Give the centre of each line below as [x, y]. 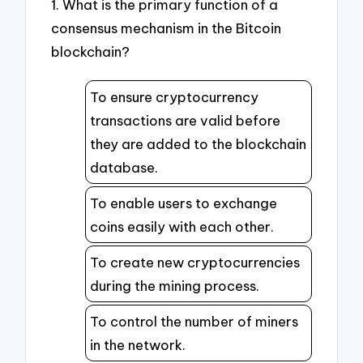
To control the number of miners [194, 322]
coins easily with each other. [182, 227]
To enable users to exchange [184, 203]
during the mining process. [175, 286]
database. [124, 168]
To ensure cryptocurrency [174, 97]
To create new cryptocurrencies [195, 263]
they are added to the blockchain [198, 144]
